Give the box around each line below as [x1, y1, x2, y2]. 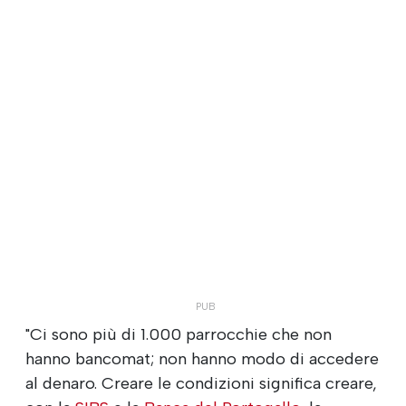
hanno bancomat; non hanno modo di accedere [25, 348, 379, 369]
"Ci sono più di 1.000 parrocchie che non [25, 324, 332, 344]
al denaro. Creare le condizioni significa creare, [25, 372, 377, 393]
